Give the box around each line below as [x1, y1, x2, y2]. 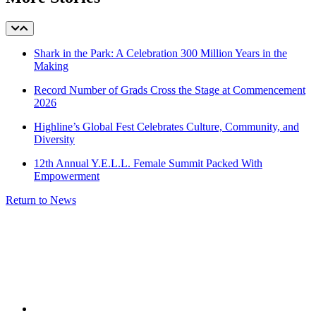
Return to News [6, 193, 76, 206]
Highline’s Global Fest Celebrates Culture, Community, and [34, 120, 299, 133]
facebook [33, 301, 74, 314]
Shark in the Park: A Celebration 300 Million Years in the [34, 47, 287, 59]
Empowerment [34, 169, 99, 182]
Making [34, 59, 68, 72]
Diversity [34, 133, 75, 145]
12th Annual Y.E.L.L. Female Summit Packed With [34, 157, 262, 169]
